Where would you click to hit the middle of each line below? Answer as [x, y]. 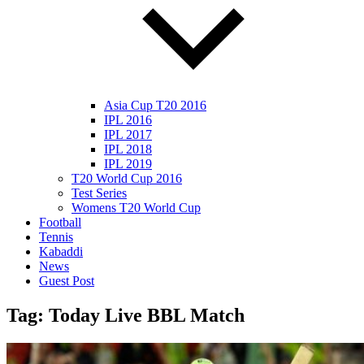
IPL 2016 [128, 120]
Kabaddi [61, 252]
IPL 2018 [128, 149]
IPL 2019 [128, 164]
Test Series [99, 193]
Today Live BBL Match [147, 316]
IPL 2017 [128, 135]
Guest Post [67, 281]
